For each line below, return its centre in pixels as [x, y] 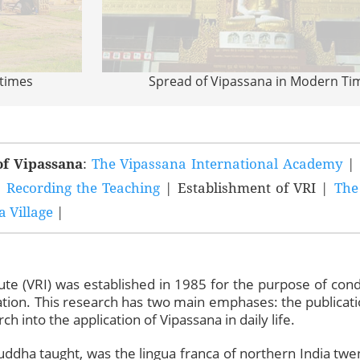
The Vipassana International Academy [217, 164]
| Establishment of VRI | [247, 188]
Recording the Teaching [83, 188]
